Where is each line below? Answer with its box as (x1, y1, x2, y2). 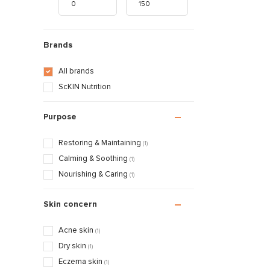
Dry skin (58, 242, 88, 251)
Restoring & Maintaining (58, 139, 143, 148)
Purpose (43, 113, 77, 122)
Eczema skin (58, 258, 104, 266)
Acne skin (58, 227, 95, 235)
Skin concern (43, 200, 97, 209)
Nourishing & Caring (58, 171, 130, 179)
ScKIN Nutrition (58, 83, 111, 92)
